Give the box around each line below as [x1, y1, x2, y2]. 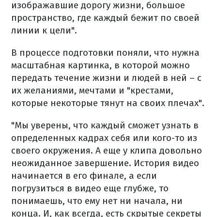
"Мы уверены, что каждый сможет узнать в [11, 120, 199, 131]
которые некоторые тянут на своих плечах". [11, 97, 204, 109]
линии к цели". [11, 25, 77, 36]
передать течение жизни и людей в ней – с [11, 72, 201, 84]
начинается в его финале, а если [11, 170, 157, 182]
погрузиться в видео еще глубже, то [11, 183, 169, 194]
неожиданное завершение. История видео [11, 157, 199, 169]
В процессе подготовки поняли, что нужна [11, 47, 200, 59]
